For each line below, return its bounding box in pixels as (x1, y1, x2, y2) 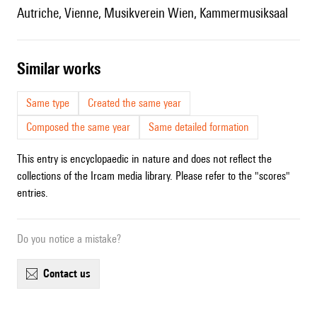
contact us (50, 267, 91, 281)
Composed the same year (26, 120, 130, 134)
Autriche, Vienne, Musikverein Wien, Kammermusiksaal (24, 5, 288, 21)
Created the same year (88, 96, 181, 110)
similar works (25, 59, 100, 79)
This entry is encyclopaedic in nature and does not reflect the (17, 152, 272, 166)
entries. (17, 186, 48, 200)
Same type (26, 96, 69, 110)
